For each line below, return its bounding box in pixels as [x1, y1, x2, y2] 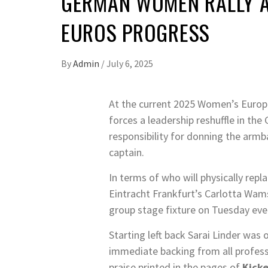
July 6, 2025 [106, 57, 153, 69]
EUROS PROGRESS [61, 16, 211, 48]
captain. [109, 145, 144, 159]
